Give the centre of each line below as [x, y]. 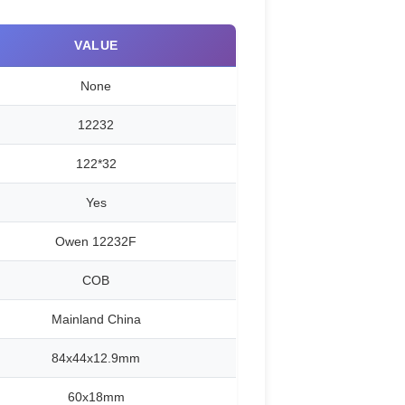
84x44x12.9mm [96, 358]
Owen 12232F [96, 241]
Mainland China [96, 319]
